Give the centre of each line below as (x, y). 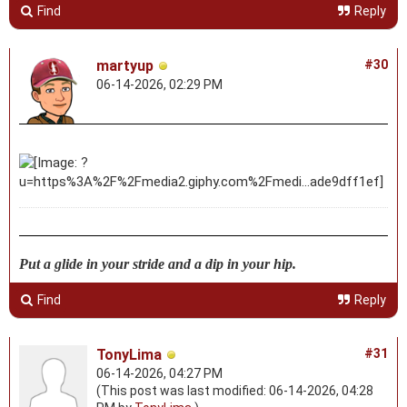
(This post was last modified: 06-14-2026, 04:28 (235, 390)
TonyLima (129, 354)
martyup (125, 65)
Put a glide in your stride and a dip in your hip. (158, 263)
